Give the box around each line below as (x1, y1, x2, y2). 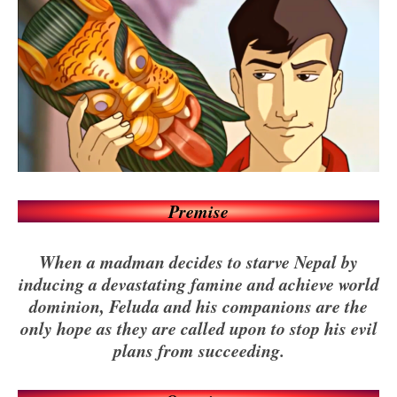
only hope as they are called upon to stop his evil (19, 315, 378, 340)
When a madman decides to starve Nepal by (39, 248, 358, 274)
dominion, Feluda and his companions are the (29, 292, 368, 318)
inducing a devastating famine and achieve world (18, 270, 379, 296)
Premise (168, 198, 229, 223)
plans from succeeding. (113, 337, 284, 362)
